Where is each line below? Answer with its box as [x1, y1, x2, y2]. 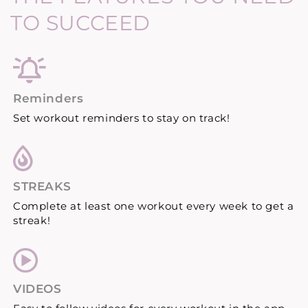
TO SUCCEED [10, 10, 151, 36]
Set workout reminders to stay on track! [13, 111, 230, 124]
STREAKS [13, 179, 71, 193]
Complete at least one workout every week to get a [13, 199, 294, 212]
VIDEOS [13, 281, 62, 296]
